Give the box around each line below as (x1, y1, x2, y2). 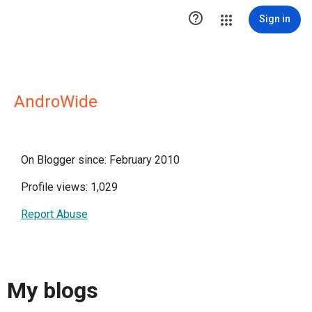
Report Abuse (21, 208, 88, 221)
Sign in (259, 13, 290, 24)
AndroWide (14, 92, 97, 111)
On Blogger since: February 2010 (21, 153, 180, 166)
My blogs (7, 277, 98, 304)
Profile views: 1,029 (21, 180, 118, 194)
